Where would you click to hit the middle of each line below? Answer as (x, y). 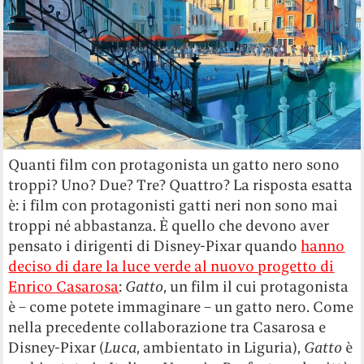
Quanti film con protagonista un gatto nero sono (174, 165)
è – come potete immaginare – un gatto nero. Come (181, 307)
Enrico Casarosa (64, 287)
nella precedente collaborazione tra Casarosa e (167, 327)
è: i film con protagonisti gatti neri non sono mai (173, 206)
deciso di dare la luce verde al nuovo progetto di (171, 266)
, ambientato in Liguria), (221, 348)
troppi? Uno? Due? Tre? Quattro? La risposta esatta (181, 185)
